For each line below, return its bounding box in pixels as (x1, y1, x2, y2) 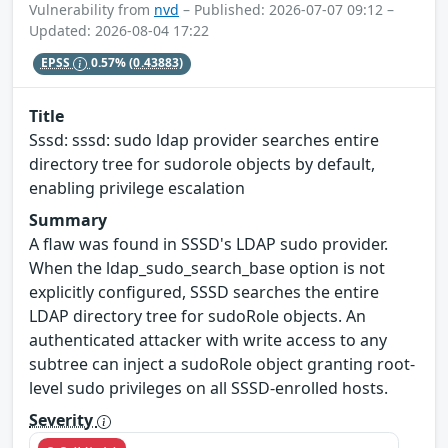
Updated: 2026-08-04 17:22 (29, 20, 209, 40)
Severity (29, 409, 97, 432)
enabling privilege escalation (29, 177, 245, 200)
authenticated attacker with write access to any (29, 329, 387, 352)
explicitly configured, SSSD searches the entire (29, 281, 379, 304)
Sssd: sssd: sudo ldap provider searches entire (29, 129, 379, 152)
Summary (29, 209, 107, 232)
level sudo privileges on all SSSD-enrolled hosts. (29, 377, 388, 400)
